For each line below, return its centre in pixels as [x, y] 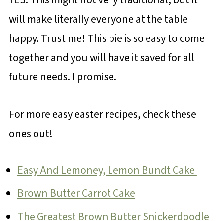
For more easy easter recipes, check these [102, 114]
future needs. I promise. [63, 77]
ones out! [32, 133]
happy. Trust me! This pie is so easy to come [107, 38]
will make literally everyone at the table [98, 19]
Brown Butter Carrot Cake [76, 193]
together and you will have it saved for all [101, 57]
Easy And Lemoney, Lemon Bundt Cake [107, 170]
